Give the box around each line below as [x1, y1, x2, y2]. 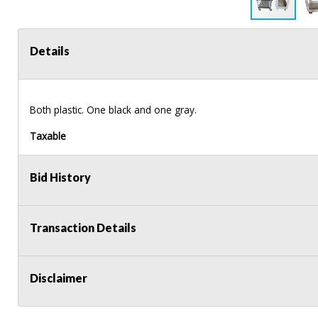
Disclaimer [30, 270, 87, 285]
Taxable [30, 128, 66, 143]
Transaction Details [30, 220, 136, 234]
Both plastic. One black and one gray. [30, 102, 197, 116]
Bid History [30, 170, 91, 184]
